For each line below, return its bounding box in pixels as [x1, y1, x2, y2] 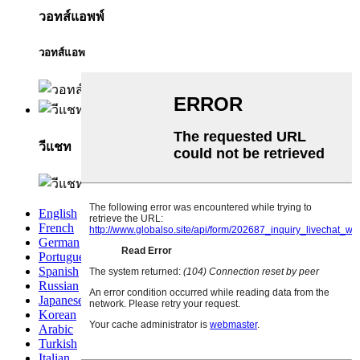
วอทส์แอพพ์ [39, 10, 104, 24]
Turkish [39, 337, 77, 351]
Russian [39, 279, 79, 293]
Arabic [39, 322, 73, 337]
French [39, 221, 74, 235]
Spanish [39, 264, 79, 279]
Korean [39, 308, 76, 322]
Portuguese [39, 250, 95, 264]
